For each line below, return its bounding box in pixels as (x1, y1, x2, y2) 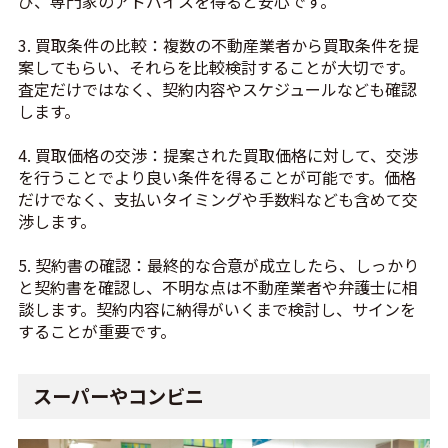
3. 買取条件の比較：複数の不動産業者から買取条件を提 (17, 33, 419, 58)
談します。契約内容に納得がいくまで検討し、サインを (17, 297, 416, 322)
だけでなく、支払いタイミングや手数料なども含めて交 (17, 187, 418, 212)
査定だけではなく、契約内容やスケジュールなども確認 (17, 77, 417, 102)
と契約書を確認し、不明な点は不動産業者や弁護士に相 (17, 275, 418, 300)
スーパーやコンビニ (32, 382, 204, 411)
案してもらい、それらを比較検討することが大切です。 (17, 55, 415, 80)
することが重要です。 (17, 319, 176, 344)
